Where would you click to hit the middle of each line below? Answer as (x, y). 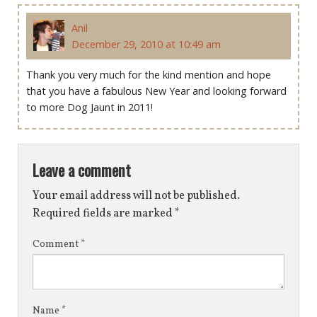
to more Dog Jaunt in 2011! (90, 108)
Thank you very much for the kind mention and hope (149, 75)
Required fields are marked (104, 213)
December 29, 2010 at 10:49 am (146, 45)
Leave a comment (82, 169)
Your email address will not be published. (136, 196)
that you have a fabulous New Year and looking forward (156, 91)
